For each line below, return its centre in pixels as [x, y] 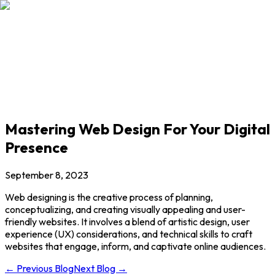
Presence [37, 147]
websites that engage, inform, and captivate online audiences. [135, 246]
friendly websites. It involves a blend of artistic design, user [127, 221]
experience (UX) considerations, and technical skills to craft [129, 234]
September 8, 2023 [47, 175]
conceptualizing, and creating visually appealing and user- [125, 209]
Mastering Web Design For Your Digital [137, 129]
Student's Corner [45, 14]
